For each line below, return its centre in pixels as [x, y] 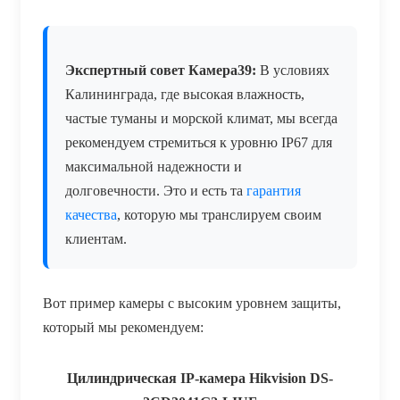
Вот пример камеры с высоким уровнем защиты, [192, 303]
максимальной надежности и [154, 166]
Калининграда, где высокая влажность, [185, 94]
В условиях [293, 70]
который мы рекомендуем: [123, 327]
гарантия [274, 190]
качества [91, 214]
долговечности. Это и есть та [156, 190]
